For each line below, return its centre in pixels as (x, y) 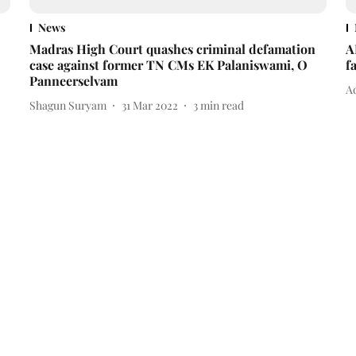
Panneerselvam (73, 81)
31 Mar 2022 (149, 105)
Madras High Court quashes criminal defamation (172, 49)
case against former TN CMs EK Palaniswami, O (168, 65)
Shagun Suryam (68, 105)
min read (222, 105)
